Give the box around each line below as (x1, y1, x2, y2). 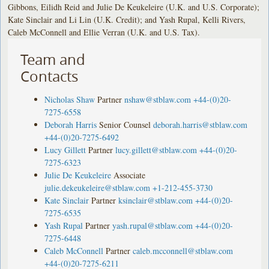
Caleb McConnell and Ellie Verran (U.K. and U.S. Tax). (8, 26, 204, 38)
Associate (113, 169, 146, 181)
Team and (20, 49, 86, 69)
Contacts (20, 66, 79, 86)
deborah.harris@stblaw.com (153, 118, 248, 130)
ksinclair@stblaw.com (118, 194, 193, 206)
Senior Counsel (99, 118, 151, 130)
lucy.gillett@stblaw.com (115, 144, 198, 156)
